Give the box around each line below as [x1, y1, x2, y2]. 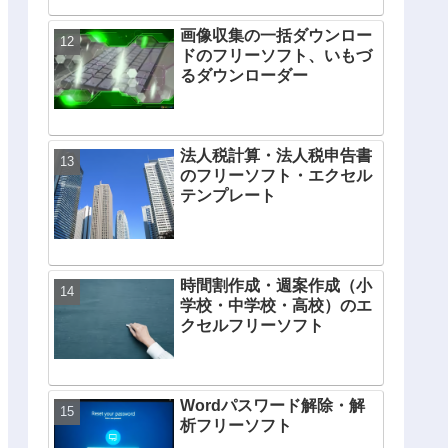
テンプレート [180, 187, 276, 205]
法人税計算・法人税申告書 [180, 147, 372, 165]
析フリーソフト [180, 417, 292, 435]
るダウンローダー [180, 67, 308, 85]
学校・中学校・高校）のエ [180, 297, 372, 315]
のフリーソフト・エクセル [180, 167, 372, 185]
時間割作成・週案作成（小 [180, 277, 372, 295]
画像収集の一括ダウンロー [180, 27, 372, 45]
